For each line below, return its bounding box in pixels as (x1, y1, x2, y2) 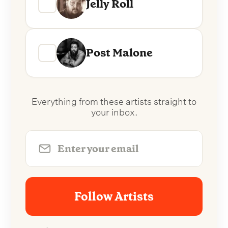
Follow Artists (74, 188, 154, 204)
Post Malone (86, 45, 153, 61)
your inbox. (91, 103, 137, 118)
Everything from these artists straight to (32, 92, 196, 107)
